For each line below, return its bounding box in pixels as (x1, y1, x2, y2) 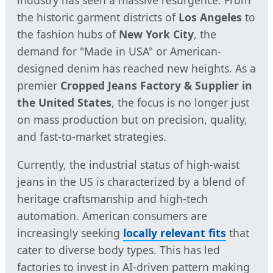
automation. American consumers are (17, 208, 207, 223)
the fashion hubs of (17, 27, 119, 42)
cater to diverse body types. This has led (17, 242, 220, 257)
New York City (119, 27, 194, 42)
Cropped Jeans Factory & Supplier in (60, 78, 252, 93)
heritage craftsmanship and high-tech (17, 191, 208, 206)
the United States (17, 95, 112, 110)
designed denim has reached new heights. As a (17, 61, 256, 76)
